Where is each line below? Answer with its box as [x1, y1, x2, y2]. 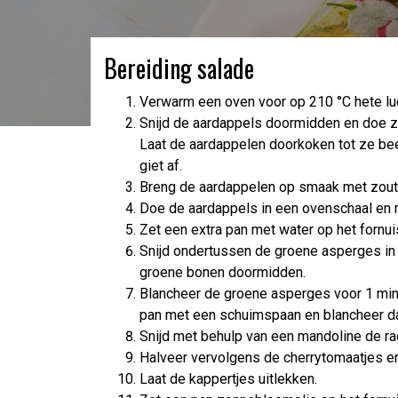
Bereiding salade [104, 49, 254, 86]
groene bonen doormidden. [139, 263, 306, 281]
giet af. [139, 156, 182, 174]
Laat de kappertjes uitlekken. [139, 370, 317, 387]
